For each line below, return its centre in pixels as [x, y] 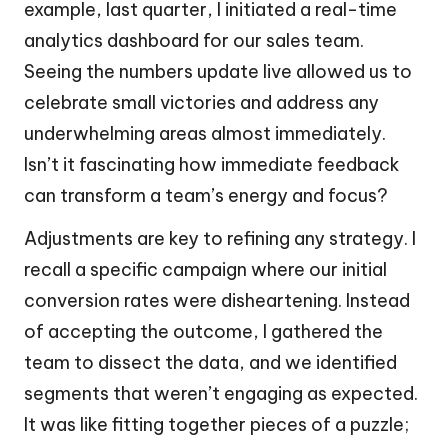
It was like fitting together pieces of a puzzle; [216, 424]
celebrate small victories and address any [201, 102]
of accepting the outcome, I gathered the [203, 331]
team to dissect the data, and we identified [210, 362]
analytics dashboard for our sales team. [194, 40]
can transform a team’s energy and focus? [206, 195]
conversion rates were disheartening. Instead [217, 300]
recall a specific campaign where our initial [205, 269]
